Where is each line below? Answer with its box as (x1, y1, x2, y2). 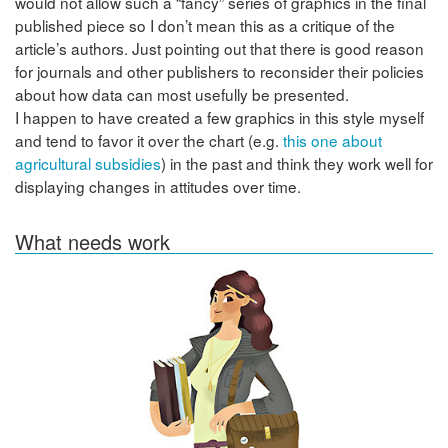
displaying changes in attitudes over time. (15, 175, 301, 198)
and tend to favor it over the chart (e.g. (15, 129, 283, 152)
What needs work (15, 226, 170, 256)
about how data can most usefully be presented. (15, 83, 349, 106)
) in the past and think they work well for (161, 152, 433, 175)
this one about (283, 129, 382, 152)
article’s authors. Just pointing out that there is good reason (15, 37, 424, 60)
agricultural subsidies (15, 152, 161, 175)
